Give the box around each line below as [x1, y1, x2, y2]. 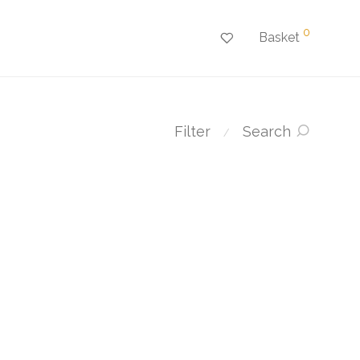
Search [243, 123, 291, 141]
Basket [259, 30, 300, 46]
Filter [174, 123, 211, 141]
